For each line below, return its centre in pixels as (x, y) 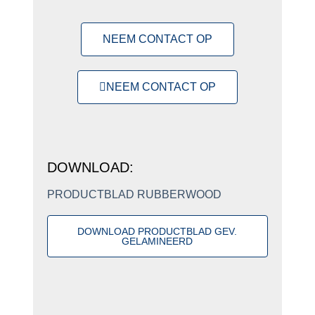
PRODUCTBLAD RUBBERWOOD (134, 194)
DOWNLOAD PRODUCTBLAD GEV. (157, 231)
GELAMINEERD (157, 241)
